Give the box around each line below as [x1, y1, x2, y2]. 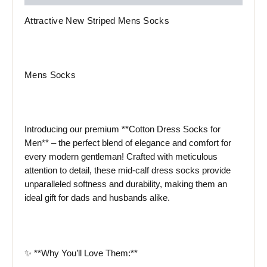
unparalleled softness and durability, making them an [24, 179, 227, 190]
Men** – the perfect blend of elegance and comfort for [24, 138, 231, 148]
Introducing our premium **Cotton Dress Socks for [24, 125, 221, 135]
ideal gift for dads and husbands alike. [24, 193, 170, 203]
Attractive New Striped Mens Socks [24, 15, 169, 26]
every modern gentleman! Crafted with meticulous [24, 152, 218, 162]
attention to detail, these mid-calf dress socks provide [24, 166, 231, 176]
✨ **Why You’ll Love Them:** [24, 248, 138, 258]
